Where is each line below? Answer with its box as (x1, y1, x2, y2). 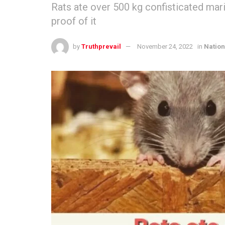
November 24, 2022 (137, 42, 193, 50)
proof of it (51, 15, 96, 27)
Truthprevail (81, 42, 121, 50)
